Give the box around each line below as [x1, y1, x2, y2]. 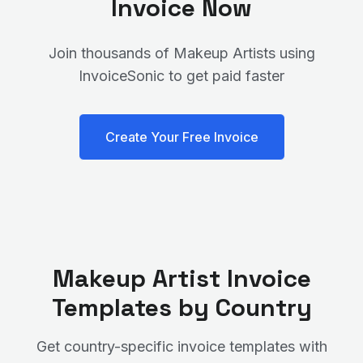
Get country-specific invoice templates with [36, 338, 327, 355]
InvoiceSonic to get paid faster [79, 67, 284, 84]
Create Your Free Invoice [105, 129, 258, 145]
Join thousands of [48, 45, 173, 62]
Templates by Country [51, 292, 312, 323]
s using [267, 45, 315, 62]
